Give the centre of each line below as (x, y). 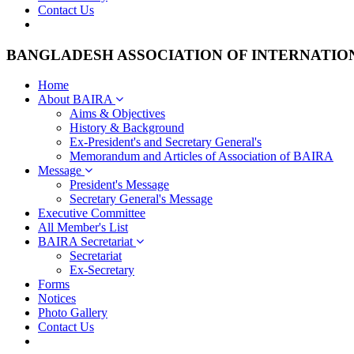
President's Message (119, 185)
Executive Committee (92, 213)
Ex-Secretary (102, 270)
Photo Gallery (73, 313)
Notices (57, 299)
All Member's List (83, 228)
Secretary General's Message (141, 199)
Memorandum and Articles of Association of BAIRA (201, 156)
